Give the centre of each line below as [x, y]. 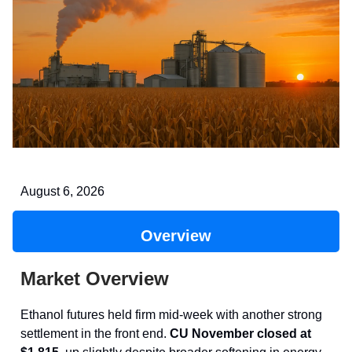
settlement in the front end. [95, 334]
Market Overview [95, 279]
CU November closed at [240, 334]
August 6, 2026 [62, 192]
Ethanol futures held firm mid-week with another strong [171, 315]
